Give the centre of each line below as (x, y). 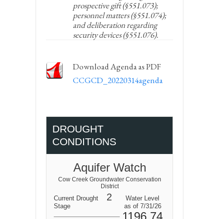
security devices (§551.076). (116, 35)
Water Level (142, 198)
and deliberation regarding (115, 25)
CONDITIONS (84, 142)
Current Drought (76, 198)
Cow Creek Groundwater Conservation (109, 179)
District (109, 186)
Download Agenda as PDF (117, 66)
